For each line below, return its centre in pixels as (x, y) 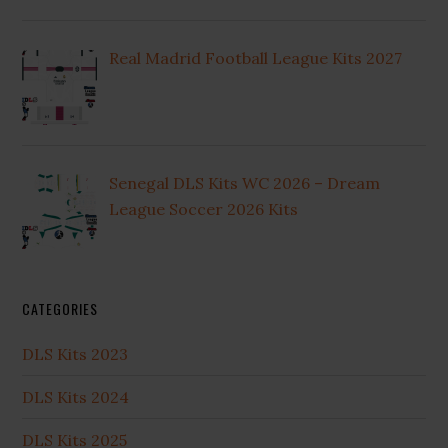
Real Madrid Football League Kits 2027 (256, 57)
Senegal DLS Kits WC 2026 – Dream (245, 182)
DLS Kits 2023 (75, 354)
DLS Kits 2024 (76, 397)
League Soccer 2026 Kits (204, 208)
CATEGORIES (60, 309)
